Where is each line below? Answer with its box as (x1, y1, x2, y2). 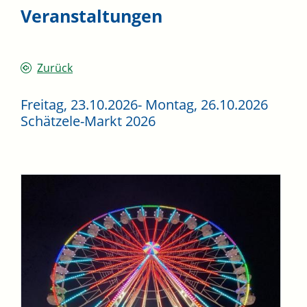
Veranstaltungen (21, 4, 162, 28)
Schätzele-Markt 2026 (21, 112, 156, 131)
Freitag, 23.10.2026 (21, 95, 138, 114)
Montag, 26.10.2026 (145, 95, 268, 114)
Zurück (37, 60, 73, 76)
